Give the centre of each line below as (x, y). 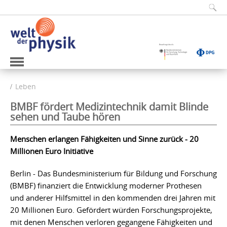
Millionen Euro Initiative (52, 151)
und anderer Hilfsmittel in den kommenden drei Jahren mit (113, 197)
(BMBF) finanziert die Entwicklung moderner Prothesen (106, 185)
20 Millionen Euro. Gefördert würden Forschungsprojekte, (111, 210)
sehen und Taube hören (65, 117)
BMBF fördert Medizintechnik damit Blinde (109, 106)
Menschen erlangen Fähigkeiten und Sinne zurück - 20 (104, 139)
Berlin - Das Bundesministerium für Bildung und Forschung (113, 173)
